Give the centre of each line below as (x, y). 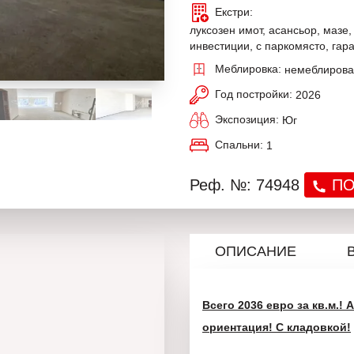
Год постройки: (255, 94)
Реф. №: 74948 (247, 185)
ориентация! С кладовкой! (277, 327)
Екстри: (235, 11)
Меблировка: (250, 68)
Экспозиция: (249, 119)
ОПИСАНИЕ (256, 251)
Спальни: (241, 144)
